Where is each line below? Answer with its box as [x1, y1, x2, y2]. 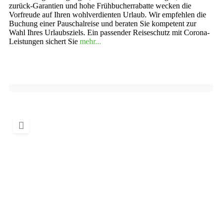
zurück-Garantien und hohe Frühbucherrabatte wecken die [9, 1, 191, 10]
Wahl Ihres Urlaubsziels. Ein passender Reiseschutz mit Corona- [9, 28, 210, 37]
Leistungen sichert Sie [9, 37, 80, 46]
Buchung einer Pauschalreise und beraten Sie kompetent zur [9, 19, 196, 28]
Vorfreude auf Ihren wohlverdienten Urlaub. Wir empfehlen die [9, 10, 206, 19]
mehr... [80, 37, 101, 46]
